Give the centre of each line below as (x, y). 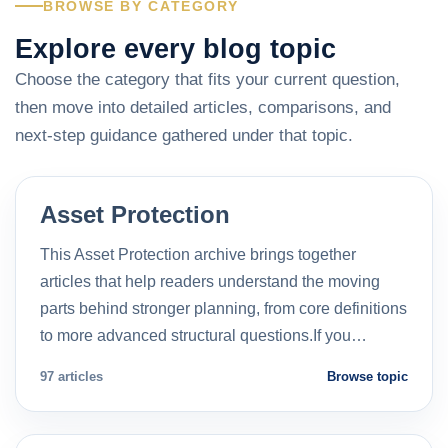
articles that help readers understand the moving (210, 281)
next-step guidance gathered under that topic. (184, 135)
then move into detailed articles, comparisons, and (203, 107)
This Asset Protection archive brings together (198, 254)
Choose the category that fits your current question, (207, 79)
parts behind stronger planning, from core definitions (223, 308)
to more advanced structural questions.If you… (203, 335)
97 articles (71, 376)
